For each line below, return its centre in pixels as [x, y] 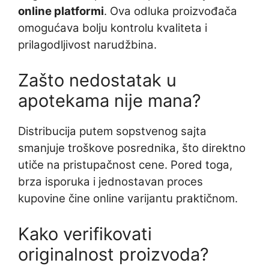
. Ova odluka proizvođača [171, 11]
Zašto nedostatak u [97, 80]
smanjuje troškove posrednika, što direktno [132, 148]
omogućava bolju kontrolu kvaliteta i [113, 28]
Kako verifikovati [85, 234]
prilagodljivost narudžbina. [87, 44]
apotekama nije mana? [110, 100]
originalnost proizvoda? [113, 254]
